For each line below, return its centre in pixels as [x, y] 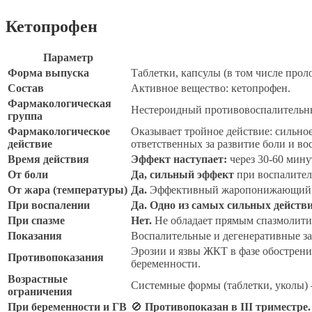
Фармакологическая [60, 104]
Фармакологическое [59, 132]
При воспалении [49, 205]
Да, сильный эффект [182, 175]
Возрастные [38, 279]
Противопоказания [56, 258]
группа [25, 116]
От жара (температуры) [68, 190]
